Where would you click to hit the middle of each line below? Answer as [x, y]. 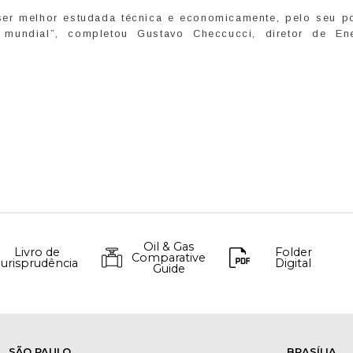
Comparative [169, 258]
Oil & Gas [169, 247]
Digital [293, 264]
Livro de [37, 253]
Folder [293, 253]
